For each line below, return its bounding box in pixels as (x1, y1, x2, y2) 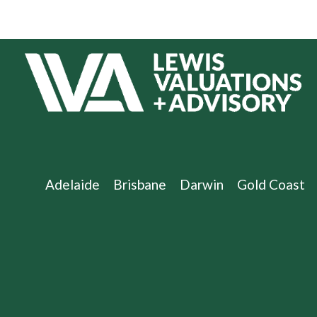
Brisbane (113, 175, 166, 192)
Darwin (180, 175, 224, 192)
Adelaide (45, 175, 100, 192)
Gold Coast (237, 175, 305, 192)
